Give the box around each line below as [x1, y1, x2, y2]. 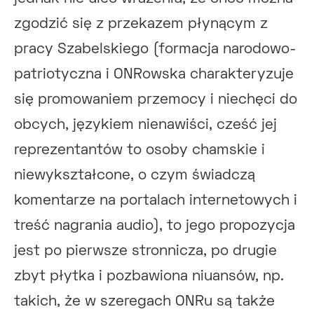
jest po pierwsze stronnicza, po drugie [14, 245, 277, 259]
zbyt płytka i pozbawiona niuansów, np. [14, 270, 284, 284]
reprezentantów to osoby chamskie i [14, 144, 265, 158]
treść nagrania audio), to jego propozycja [14, 219, 295, 233]
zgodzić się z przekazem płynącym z [14, 18, 268, 32]
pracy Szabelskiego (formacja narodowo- [14, 43, 296, 57]
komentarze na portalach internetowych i [14, 194, 297, 208]
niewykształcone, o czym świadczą [14, 169, 255, 183]
